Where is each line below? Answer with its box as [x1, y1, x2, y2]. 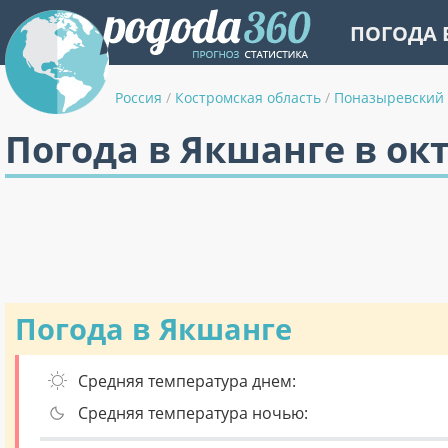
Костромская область [175, 88, 321, 107]
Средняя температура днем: [78, 370, 296, 392]
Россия [115, 88, 162, 107]
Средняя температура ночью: [78, 402, 308, 424]
